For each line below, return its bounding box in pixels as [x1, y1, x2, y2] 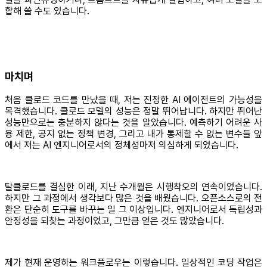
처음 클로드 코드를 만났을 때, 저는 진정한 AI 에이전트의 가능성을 [5, 94, 262, 106]
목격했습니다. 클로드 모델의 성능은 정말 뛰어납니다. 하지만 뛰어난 [5, 105, 262, 117]
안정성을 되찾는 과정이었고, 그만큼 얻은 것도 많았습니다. [5, 215, 224, 227]
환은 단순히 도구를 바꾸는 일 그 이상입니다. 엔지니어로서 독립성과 [5, 204, 262, 216]
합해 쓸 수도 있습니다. [5, 5, 89, 17]
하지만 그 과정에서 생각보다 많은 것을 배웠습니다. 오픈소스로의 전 [5, 193, 262, 204]
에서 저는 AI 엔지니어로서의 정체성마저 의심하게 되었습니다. [5, 139, 238, 151]
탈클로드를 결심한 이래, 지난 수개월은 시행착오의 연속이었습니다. [5, 181, 262, 193]
